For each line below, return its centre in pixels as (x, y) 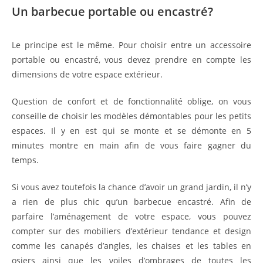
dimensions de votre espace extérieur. (88, 75)
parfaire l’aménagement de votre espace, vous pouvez (131, 217)
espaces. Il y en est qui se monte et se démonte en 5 (131, 131)
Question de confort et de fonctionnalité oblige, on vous (131, 102)
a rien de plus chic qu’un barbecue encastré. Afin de (131, 202)
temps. (26, 160)
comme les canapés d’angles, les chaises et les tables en (131, 246)
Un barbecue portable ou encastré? (114, 12)
